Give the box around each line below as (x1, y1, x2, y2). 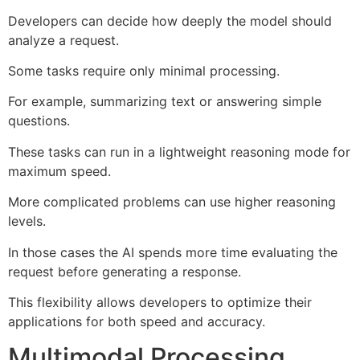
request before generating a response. (8, 263, 241, 280)
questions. (8, 112, 70, 129)
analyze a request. (8, 31, 119, 48)
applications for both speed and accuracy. (8, 313, 265, 329)
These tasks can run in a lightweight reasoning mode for (8, 143, 350, 160)
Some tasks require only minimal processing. (8, 62, 280, 79)
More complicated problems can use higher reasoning (8, 194, 336, 211)
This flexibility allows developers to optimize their (8, 293, 312, 310)
